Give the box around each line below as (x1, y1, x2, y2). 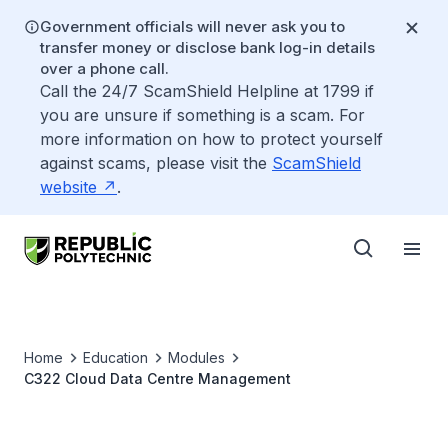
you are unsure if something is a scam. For (40, 105, 365, 125)
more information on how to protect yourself (40, 129, 383, 149)
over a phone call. (40, 59, 169, 78)
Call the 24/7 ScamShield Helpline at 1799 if (40, 81, 374, 101)
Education (83, 349, 148, 366)
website (40, 177, 97, 197)
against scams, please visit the (40, 153, 272, 173)
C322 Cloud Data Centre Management (24, 370, 291, 387)
